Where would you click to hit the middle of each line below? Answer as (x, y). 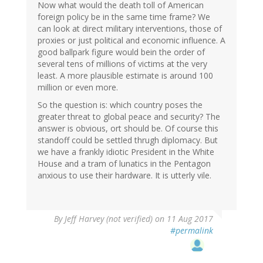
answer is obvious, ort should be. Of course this (128, 129)
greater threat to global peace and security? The (129, 117)
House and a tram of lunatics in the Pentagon (124, 164)
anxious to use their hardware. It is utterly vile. (124, 176)
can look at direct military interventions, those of (130, 29)
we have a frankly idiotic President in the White (126, 152)
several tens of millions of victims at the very (122, 64)
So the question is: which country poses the (120, 105)
